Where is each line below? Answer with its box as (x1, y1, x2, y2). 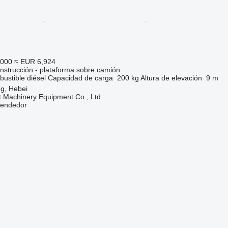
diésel (26, 74, 46, 82)
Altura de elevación (140, 74, 202, 82)
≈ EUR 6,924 (14, 58, 55, 66)
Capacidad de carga (47, 74, 113, 82)
